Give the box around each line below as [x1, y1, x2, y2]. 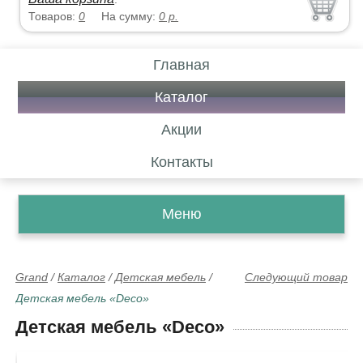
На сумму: [101, 10, 160, 23]
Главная [153, 57, 210, 73]
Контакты [150, 154, 213, 170]
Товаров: [28, 10, 79, 23]
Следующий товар [245, 271, 348, 284]
